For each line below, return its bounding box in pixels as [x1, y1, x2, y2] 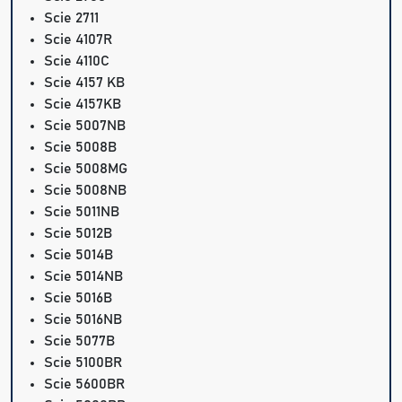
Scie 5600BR [44, 377, 126, 392]
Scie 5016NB [44, 312, 123, 328]
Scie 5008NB [44, 183, 127, 198]
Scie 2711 [44, 11, 100, 26]
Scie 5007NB [44, 118, 127, 134]
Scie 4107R [44, 32, 113, 48]
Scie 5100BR [44, 355, 123, 371]
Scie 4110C [44, 54, 110, 69]
